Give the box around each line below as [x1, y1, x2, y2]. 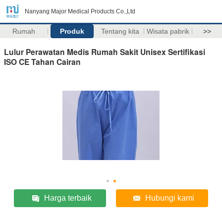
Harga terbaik [44, 193, 92, 202]
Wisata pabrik [147, 27, 190, 35]
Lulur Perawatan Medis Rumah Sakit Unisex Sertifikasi [4, 46, 205, 57]
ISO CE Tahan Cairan [4, 55, 81, 67]
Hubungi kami [145, 193, 195, 202]
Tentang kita [101, 27, 139, 35]
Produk [59, 27, 84, 35]
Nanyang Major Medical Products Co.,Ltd [25, 8, 135, 15]
